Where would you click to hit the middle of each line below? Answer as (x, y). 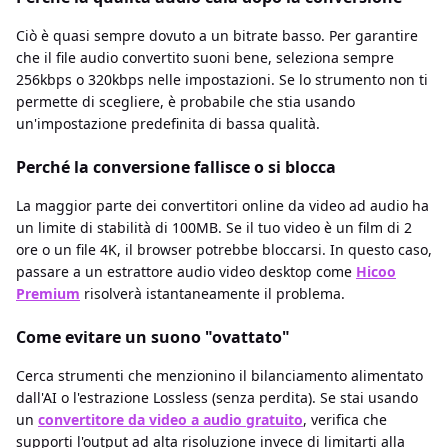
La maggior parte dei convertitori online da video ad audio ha (222, 206)
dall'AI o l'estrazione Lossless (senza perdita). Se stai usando (217, 398)
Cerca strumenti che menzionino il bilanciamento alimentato (219, 376)
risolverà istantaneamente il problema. (212, 294)
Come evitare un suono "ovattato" (153, 337)
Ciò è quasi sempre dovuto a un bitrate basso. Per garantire (217, 36)
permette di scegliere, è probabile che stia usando (185, 102)
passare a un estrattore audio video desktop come (186, 272)
